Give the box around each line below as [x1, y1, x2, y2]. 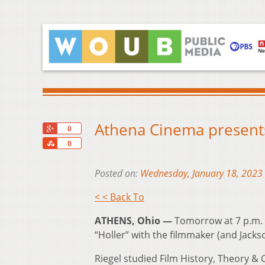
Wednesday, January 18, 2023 [140, 167, 263, 180]
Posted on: [95, 167, 140, 180]
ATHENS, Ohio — [95, 214, 172, 228]
